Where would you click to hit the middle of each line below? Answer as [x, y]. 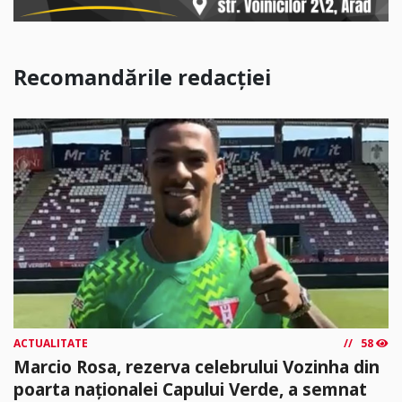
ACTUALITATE [51, 343]
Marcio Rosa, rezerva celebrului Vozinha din [197, 366]
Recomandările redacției [142, 77]
